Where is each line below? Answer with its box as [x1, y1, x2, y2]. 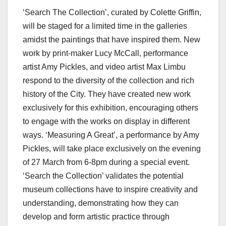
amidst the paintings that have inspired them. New [23, 35, 200, 44]
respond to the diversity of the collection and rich [23, 76, 194, 85]
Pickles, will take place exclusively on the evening [23, 144, 201, 153]
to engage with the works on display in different [23, 117, 190, 126]
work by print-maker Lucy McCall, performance [23, 49, 188, 58]
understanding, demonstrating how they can [23, 199, 179, 208]
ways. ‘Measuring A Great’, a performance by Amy [23, 131, 199, 140]
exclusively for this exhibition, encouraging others [23, 103, 198, 112]
